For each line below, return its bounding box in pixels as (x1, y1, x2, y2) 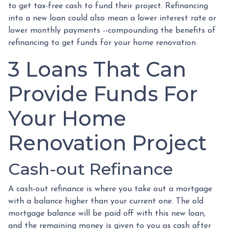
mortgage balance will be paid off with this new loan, (8, 209, 205, 218)
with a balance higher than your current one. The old (8, 197, 203, 205)
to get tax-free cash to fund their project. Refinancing (8, 2, 208, 10)
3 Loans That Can (8, 56, 186, 82)
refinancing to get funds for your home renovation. (8, 38, 200, 47)
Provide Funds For (8, 81, 198, 106)
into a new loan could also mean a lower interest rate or (8, 14, 216, 22)
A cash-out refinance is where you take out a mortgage (8, 185, 212, 193)
